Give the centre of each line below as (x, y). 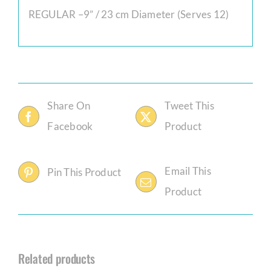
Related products (57, 259)
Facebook (70, 126)
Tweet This (189, 106)
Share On (69, 106)
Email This (188, 171)
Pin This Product (84, 172)
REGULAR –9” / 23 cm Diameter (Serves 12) (129, 14)
